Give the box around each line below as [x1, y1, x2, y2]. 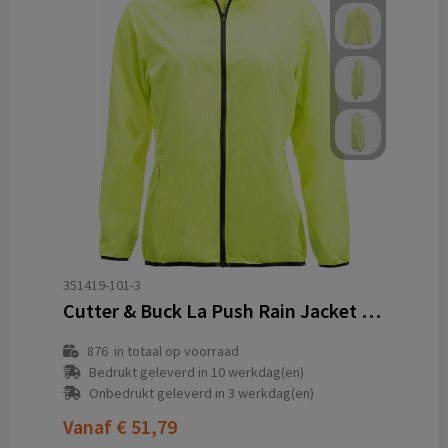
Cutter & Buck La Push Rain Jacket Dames [360, 298, 381, 323]
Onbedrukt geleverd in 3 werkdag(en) [88, 384, 314, 402]
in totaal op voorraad [107, 342, 239, 360]
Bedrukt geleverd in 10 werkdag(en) [88, 363, 304, 381]
